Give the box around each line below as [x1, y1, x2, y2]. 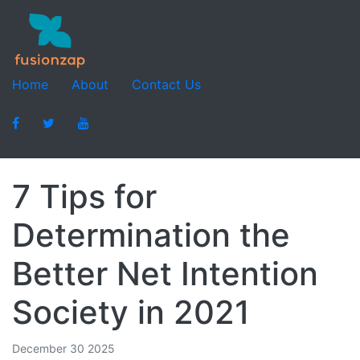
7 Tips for [12, 177, 157, 216]
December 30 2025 [12, 342, 115, 355]
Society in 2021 [12, 292, 250, 332]
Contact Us [132, 76, 201, 92]
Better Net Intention [12, 254, 318, 293]
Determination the [12, 215, 290, 255]
